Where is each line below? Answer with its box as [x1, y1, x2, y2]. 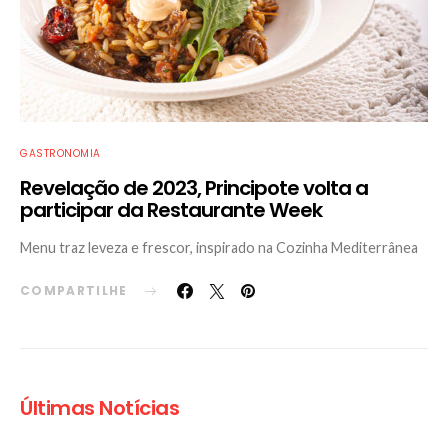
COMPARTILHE [20, 282, 128, 300]
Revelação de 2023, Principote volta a [20, 174, 368, 203]
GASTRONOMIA [20, 146, 101, 162]
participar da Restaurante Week [20, 196, 322, 225]
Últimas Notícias [20, 394, 179, 423]
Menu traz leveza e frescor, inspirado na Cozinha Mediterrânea [20, 239, 418, 257]
